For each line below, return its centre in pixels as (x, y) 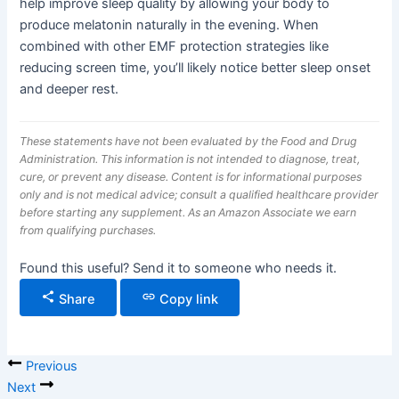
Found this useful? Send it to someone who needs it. (179, 268)
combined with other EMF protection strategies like (175, 47)
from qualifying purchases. (88, 231)
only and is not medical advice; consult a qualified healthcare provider (199, 195)
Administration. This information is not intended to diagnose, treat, (190, 159)
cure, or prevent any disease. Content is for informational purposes (191, 177)
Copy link (189, 299)
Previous (49, 366)
